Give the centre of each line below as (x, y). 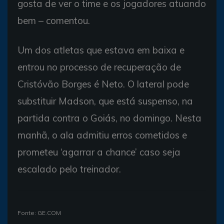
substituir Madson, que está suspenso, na (105, 101)
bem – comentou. (54, 20)
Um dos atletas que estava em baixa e (101, 50)
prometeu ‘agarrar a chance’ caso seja (99, 152)
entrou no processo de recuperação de (99, 67)
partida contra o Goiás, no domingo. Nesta (109, 118)
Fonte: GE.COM (39, 212)
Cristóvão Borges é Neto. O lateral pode (103, 84)
